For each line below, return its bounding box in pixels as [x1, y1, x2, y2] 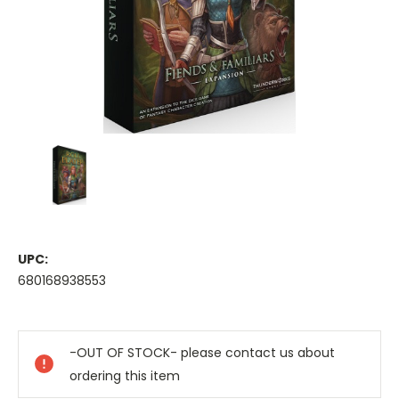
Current [18, 304, 68, 322]
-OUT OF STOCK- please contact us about [69, 344, 335, 362]
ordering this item [69, 367, 180, 386]
